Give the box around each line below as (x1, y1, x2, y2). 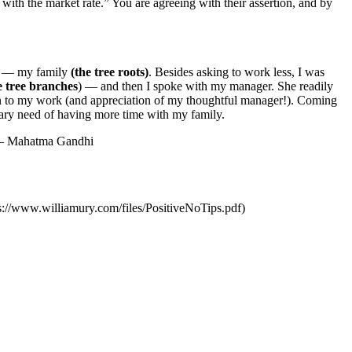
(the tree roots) (71, 65, 148, 79)
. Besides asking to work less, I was (148, 65, 324, 79)
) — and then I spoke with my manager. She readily (78, 79, 333, 93)
